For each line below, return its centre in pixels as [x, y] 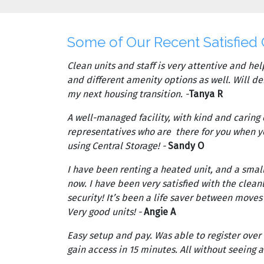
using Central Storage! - [118, 146]
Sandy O [186, 146]
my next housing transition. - [128, 94]
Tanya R [206, 94]
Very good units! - [105, 212]
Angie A [160, 212]
